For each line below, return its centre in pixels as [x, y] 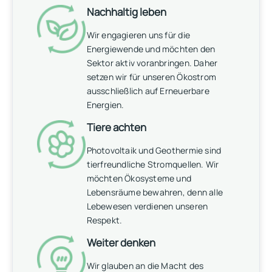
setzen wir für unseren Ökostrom [151, 77]
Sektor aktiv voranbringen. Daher [152, 63]
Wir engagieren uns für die [138, 35]
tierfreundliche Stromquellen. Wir [153, 165]
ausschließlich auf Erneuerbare [148, 91]
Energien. [105, 105]
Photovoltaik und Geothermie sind [154, 151]
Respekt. [104, 220]
